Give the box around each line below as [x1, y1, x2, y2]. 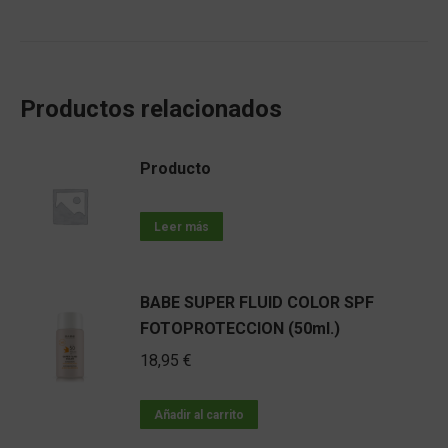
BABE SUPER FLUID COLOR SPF [140, 293, 374, 312]
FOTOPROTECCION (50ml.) [140, 319, 340, 338]
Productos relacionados [20, 95, 282, 123]
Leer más [154, 220, 209, 234]
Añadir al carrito [154, 408, 244, 422]
